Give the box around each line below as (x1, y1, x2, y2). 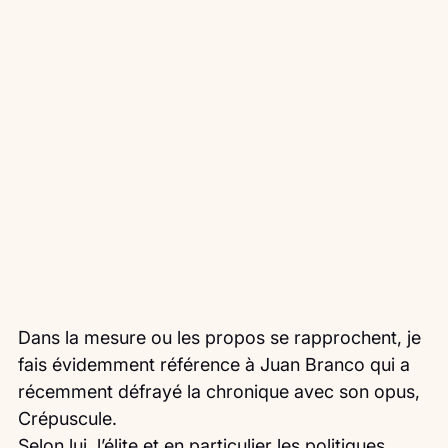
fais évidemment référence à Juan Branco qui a (18, 354, 415, 376)
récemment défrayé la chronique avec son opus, (18, 381, 425, 403)
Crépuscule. (18, 408, 117, 430)
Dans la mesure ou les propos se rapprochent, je (18, 327, 426, 349)
